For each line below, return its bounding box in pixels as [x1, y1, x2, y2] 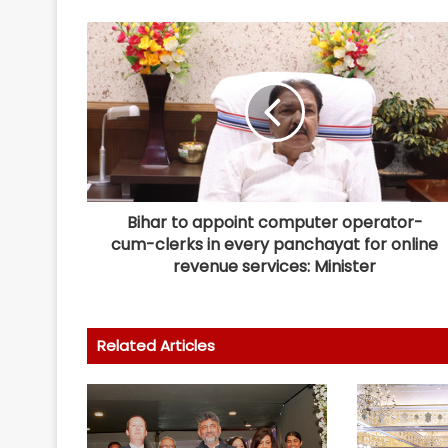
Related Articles [97, 335, 215, 357]
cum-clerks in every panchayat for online [111, 233, 438, 257]
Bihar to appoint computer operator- [126, 211, 423, 235]
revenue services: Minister [173, 255, 376, 279]
